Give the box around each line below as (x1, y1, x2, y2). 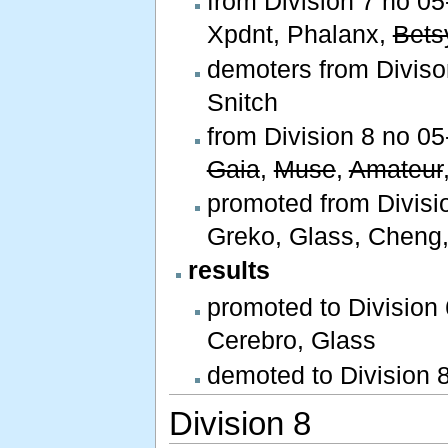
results (187, 256, 270, 285)
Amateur (348, 154, 443, 183)
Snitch (206, 87, 278, 116)
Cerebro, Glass (206, 326, 376, 355)
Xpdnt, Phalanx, (206, 20, 393, 49)
